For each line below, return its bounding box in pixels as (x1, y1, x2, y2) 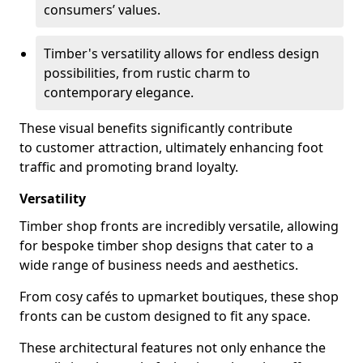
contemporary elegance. (44, 83, 194, 101)
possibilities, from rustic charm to (44, 64, 250, 82)
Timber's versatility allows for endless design (44, 45, 319, 62)
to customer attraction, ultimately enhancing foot (19, 139, 323, 156)
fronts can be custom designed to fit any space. (19, 307, 310, 325)
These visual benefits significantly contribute (19, 119, 293, 137)
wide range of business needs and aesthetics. (19, 256, 298, 274)
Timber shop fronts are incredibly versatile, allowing (19, 217, 339, 235)
